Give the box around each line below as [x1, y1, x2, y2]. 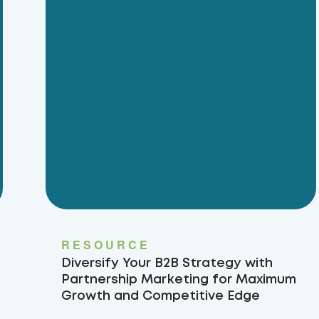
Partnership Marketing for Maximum [61, 274, 296, 286]
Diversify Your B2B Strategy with [61, 258, 273, 269]
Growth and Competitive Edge [61, 291, 260, 302]
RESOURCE [61, 236, 150, 253]
